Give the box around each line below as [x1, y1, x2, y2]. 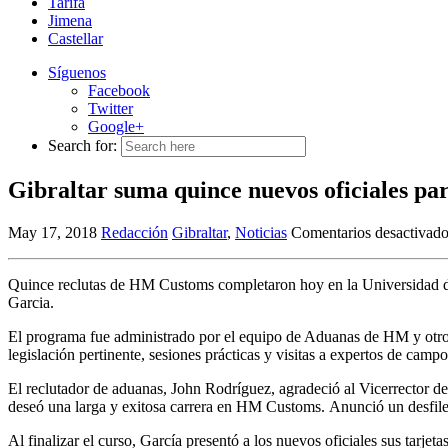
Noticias [235, 224, 287, 242]
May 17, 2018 [8, 224, 97, 242]
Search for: [48, 137, 117, 155]
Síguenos [48, 64, 106, 82]
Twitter [88, 100, 133, 118]
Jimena [48, 12, 92, 30]
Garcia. [8, 294, 54, 312]
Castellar [48, 30, 103, 48]
